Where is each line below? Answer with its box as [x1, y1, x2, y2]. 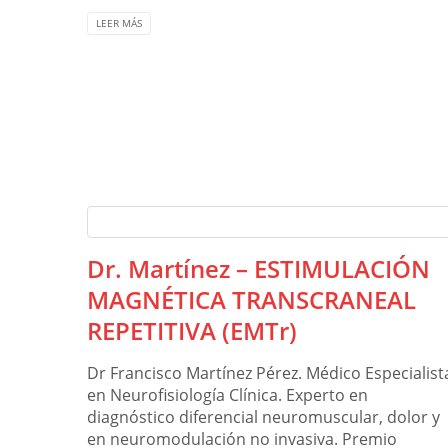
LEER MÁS [96, 16, 142, 31]
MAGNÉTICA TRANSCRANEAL [87, 283, 416, 317]
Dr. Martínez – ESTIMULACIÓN [87, 252, 430, 286]
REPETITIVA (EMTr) [87, 314, 297, 348]
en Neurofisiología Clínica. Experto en [87, 384, 368, 407]
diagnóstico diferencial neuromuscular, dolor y [87, 406, 440, 429]
